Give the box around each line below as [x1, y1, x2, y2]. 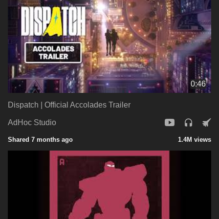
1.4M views [178, 135, 211, 143]
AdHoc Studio [8, 118, 56, 127]
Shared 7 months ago [8, 135, 73, 143]
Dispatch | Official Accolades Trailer [8, 100, 131, 109]
